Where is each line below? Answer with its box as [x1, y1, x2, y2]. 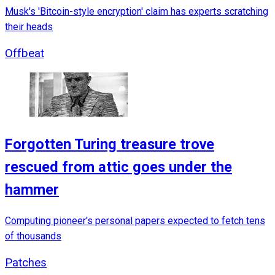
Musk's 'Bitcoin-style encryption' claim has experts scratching [5, 6, 268, 18]
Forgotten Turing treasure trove [5, 135, 214, 153]
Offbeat [5, 47, 44, 61]
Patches [5, 256, 47, 270]
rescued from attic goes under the [5, 158, 232, 176]
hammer [5, 180, 59, 198]
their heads [5, 21, 53, 33]
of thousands [5, 230, 61, 242]
